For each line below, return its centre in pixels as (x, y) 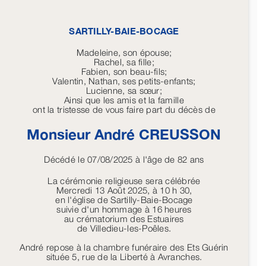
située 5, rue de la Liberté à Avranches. (124, 257)
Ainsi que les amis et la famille (124, 100)
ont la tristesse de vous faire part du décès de (124, 110)
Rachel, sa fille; (124, 62)
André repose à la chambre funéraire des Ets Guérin (124, 247)
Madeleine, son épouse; (124, 53)
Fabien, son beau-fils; (124, 72)
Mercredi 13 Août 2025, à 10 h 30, (124, 190)
